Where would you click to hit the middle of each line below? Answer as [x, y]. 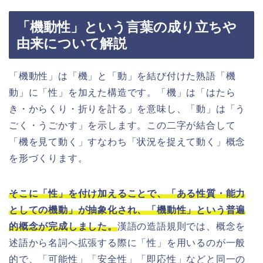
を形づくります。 [48, 158]
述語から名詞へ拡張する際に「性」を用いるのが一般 [127, 242]
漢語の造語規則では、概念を [181, 226]
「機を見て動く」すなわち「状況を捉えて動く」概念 [127, 141]
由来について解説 [72, 43]
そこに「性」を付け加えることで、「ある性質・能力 [127, 193]
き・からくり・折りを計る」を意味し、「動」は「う [127, 109]
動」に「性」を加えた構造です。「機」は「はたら [122, 92]
